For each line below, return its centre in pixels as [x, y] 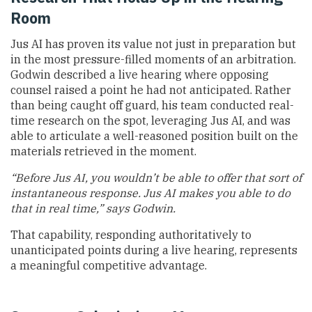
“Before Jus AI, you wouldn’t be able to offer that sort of [156, 178]
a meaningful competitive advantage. [109, 266]
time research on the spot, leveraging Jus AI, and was [150, 121]
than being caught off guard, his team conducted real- [152, 106]
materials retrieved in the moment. [103, 151]
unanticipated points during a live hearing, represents [154, 250]
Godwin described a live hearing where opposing [140, 75]
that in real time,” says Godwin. [93, 209]
